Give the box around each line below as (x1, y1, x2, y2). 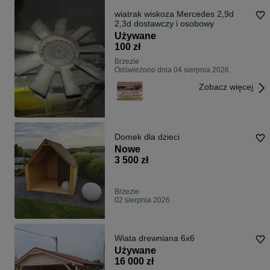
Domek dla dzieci (115, 132, 180, 142)
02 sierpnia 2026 (115, 196, 170, 205)
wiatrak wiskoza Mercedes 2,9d (115, 9, 234, 19)
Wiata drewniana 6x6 (115, 233, 195, 243)
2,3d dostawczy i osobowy (115, 19, 214, 29)
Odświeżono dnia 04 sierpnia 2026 (115, 66, 229, 75)
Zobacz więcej (199, 82, 253, 92)
